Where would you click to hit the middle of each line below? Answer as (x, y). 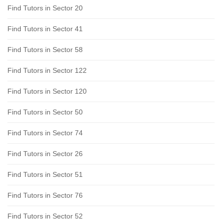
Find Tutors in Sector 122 (47, 70)
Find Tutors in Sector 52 (45, 216)
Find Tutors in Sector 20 (45, 8)
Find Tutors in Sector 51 (45, 174)
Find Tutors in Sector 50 (45, 112)
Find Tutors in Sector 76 (45, 195)
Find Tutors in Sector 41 (45, 28)
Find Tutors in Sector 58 (45, 49)
